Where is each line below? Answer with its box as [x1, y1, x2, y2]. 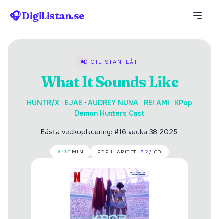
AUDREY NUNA [88, 98, 138, 107]
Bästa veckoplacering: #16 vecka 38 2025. [40, 128, 179, 136]
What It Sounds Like [41, 73, 178, 91]
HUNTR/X [27, 98, 59, 107]
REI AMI [144, 98, 169, 107]
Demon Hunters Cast [74, 109, 145, 118]
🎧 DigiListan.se [10, 9, 84, 22]
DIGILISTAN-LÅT [83, 58, 139, 65]
